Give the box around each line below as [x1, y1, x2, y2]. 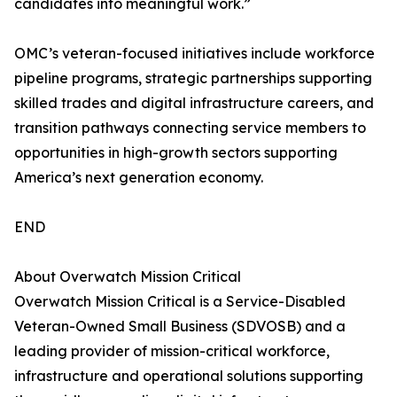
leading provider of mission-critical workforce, [14, 342, 330, 361]
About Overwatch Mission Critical [14, 268, 241, 286]
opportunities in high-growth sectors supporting [14, 144, 338, 162]
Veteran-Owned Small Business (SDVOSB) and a [14, 317, 346, 336]
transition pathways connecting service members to [14, 119, 366, 137]
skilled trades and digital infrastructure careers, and [14, 94, 374, 113]
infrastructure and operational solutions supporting [14, 367, 363, 385]
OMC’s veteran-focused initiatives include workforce [14, 44, 375, 63]
